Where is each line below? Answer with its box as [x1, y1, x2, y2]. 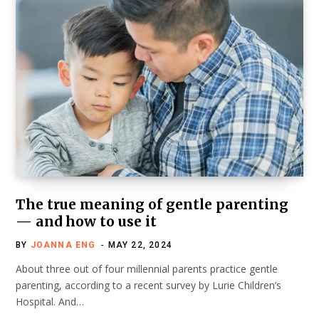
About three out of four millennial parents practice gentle [16, 261, 278, 276]
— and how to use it [16, 212, 157, 230]
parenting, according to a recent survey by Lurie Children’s [16, 278, 281, 292]
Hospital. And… [16, 294, 84, 308]
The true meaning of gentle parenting [16, 195, 288, 213]
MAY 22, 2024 [108, 239, 173, 250]
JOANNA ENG [30, 239, 96, 250]
